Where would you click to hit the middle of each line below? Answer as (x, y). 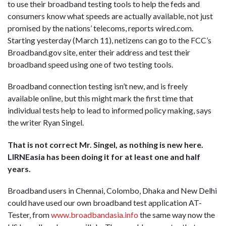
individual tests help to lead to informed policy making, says (109, 110)
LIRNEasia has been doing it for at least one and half (104, 156)
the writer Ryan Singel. (46, 123)
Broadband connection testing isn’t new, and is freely (98, 86)
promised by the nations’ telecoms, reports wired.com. (100, 28)
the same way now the (177, 214)
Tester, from (29, 214)
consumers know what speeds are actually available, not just (110, 16)
